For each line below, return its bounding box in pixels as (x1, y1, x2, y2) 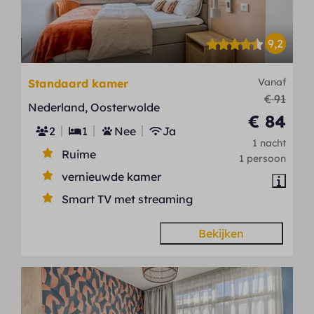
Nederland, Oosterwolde (28, 100, 161, 114)
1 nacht (252, 136, 286, 149)
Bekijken (198, 226, 245, 240)
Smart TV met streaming (62, 191, 193, 206)
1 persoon (238, 151, 286, 164)
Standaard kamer (28, 76, 129, 90)
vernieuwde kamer (62, 169, 162, 184)
